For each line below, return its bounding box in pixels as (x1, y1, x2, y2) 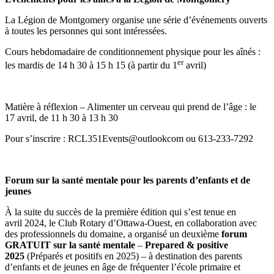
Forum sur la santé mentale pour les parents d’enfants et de (5, 175, 250, 186)
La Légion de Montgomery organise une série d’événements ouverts (5, 14, 267, 25)
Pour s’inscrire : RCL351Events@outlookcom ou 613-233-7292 (5, 133, 253, 144)
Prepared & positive (145, 240, 228, 251)
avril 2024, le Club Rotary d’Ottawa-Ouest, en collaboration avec (5, 218, 257, 229)
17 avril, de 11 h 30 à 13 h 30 (5, 113, 118, 124)
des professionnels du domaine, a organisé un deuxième (5, 229, 221, 240)
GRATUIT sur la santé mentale (5, 240, 135, 251)
